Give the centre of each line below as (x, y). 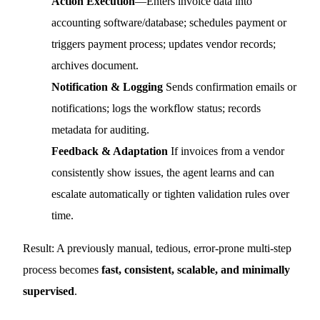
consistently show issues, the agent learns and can (163, 172)
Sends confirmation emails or (230, 87)
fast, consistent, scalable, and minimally (196, 270)
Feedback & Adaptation (110, 151)
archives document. (95, 65)
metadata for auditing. (101, 130)
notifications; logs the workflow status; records (156, 108)
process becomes (62, 270)
